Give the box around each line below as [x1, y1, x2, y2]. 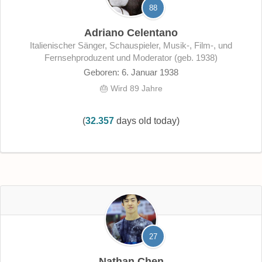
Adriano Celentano [84, 26, 178, 39]
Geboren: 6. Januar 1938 [84, 67, 178, 77]
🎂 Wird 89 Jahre [99, 83, 163, 93]
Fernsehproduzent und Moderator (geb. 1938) [44, 52, 218, 63]
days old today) [114, 115, 180, 126]
